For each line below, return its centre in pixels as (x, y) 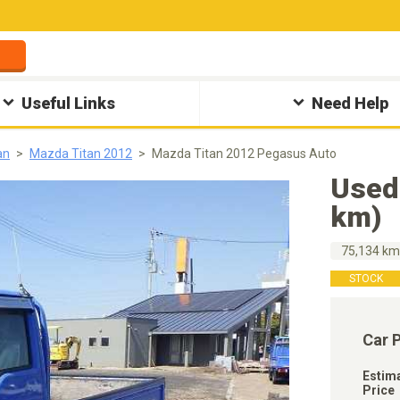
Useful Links (69, 103)
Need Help (350, 103)
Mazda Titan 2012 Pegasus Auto (244, 154)
